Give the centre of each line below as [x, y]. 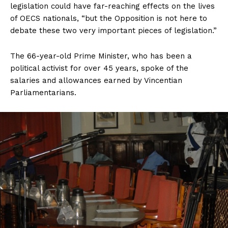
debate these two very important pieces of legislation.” [113, 31]
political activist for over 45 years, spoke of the [99, 68]
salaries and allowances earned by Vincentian [96, 81]
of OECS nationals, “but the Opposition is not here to [109, 19]
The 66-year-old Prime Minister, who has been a [101, 56]
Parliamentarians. [43, 93]
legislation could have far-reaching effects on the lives [112, 6]
